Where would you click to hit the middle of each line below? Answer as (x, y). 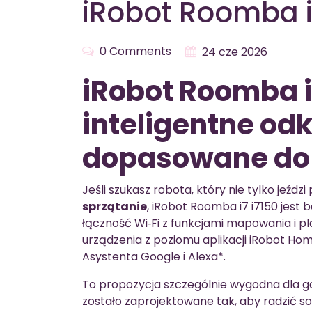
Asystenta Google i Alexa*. (154, 256)
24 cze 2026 (235, 52)
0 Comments (134, 52)
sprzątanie (115, 206)
